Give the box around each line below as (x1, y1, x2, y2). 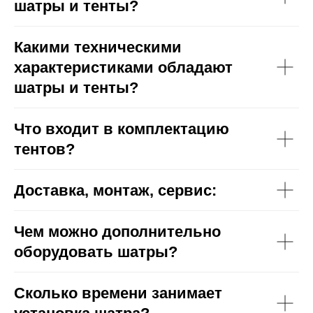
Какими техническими (14, 38, 182, 57)
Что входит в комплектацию (14, 120, 229, 138)
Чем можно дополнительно (14, 223, 221, 241)
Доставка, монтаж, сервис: (14, 182, 217, 200)
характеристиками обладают (14, 59, 233, 77)
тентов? (14, 140, 75, 159)
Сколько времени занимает (14, 284, 222, 303)
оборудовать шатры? (14, 243, 177, 261)
